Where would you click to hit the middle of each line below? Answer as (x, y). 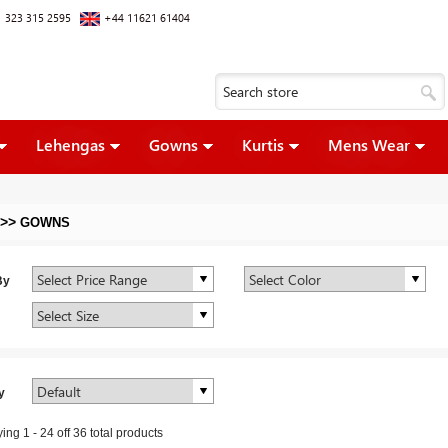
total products (126, 433)
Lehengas (70, 144)
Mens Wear (368, 144)
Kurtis (262, 144)
